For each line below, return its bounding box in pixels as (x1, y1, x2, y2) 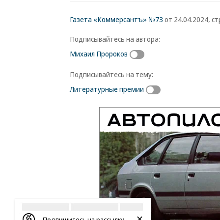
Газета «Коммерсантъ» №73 (70, 14, 163, 24)
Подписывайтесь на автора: (70, 34, 160, 44)
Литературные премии (70, 83, 144, 94)
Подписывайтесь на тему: (70, 69, 153, 79)
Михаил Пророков (70, 49, 128, 58)
